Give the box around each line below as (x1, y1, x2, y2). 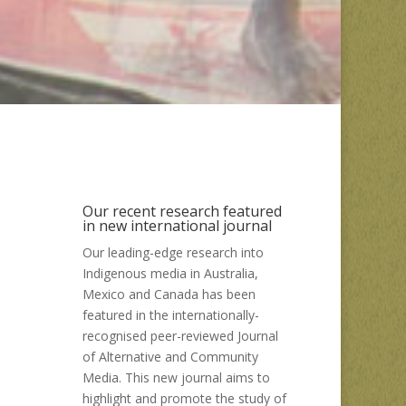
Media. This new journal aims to (82, 369, 270, 386)
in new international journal (82, 216, 272, 236)
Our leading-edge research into (82, 244, 264, 261)
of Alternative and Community (82, 348, 258, 365)
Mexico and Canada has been (82, 285, 256, 303)
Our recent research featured (82, 201, 282, 221)
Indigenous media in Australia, (82, 265, 258, 282)
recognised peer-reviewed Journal (82, 327, 278, 344)
